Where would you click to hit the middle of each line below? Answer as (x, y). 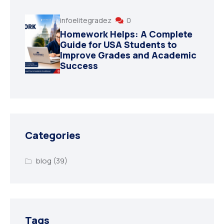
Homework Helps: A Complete (126, 34)
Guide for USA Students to (118, 44)
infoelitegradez (86, 20)
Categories (53, 135)
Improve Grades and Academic (128, 55)
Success (79, 65)
